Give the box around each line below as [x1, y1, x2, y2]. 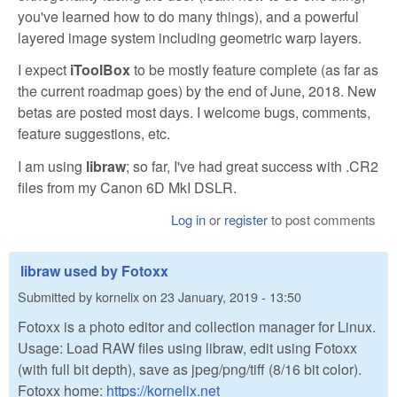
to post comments [268, 209, 377, 229]
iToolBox [70, 59, 130, 81]
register [224, 209, 269, 229]
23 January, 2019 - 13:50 [160, 287, 301, 307]
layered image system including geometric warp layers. [18, 27, 362, 48]
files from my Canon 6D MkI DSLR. [18, 177, 237, 198]
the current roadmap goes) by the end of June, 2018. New [18, 81, 377, 102]
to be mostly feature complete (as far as [130, 59, 378, 81]
